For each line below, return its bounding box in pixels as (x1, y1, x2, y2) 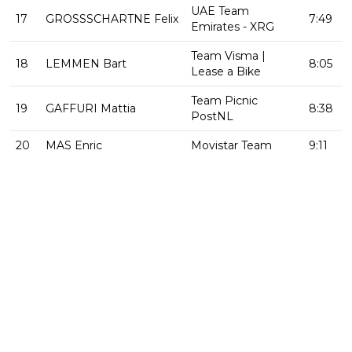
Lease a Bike (191, 64, 261, 79)
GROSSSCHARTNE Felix (42, 12, 178, 27)
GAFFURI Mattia (42, 101, 136, 116)
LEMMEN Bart (42, 57, 126, 71)
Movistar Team (191, 138, 272, 153)
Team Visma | (191, 49, 266, 64)
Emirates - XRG (191, 20, 274, 35)
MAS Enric (42, 138, 102, 153)
